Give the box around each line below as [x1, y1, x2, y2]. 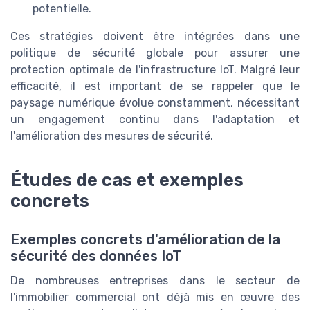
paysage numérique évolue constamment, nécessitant [10, 96, 300, 110]
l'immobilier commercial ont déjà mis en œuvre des [10, 291, 300, 304]
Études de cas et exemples [10, 170, 244, 191]
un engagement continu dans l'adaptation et [10, 113, 300, 127]
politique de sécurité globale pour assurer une [10, 46, 300, 60]
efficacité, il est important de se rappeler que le [10, 80, 300, 93]
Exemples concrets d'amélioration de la [10, 231, 280, 248]
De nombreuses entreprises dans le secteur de [10, 274, 300, 288]
